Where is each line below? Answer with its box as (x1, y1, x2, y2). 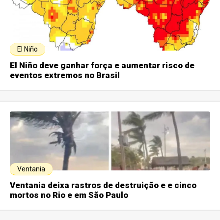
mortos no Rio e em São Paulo (10, 190, 129, 200)
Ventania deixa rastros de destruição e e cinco (10, 180, 197, 191)
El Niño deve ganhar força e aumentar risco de (10, 60, 195, 71)
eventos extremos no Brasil (10, 70, 120, 81)
